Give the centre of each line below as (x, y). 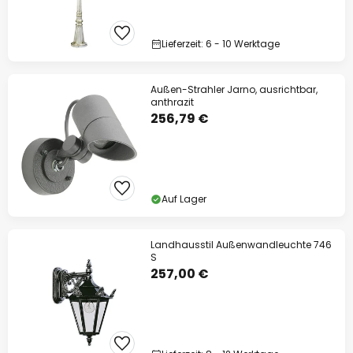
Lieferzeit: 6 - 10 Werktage (221, 44)
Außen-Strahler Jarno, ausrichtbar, (234, 89)
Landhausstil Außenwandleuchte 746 (241, 245)
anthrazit (172, 102)
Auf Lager (184, 199)
